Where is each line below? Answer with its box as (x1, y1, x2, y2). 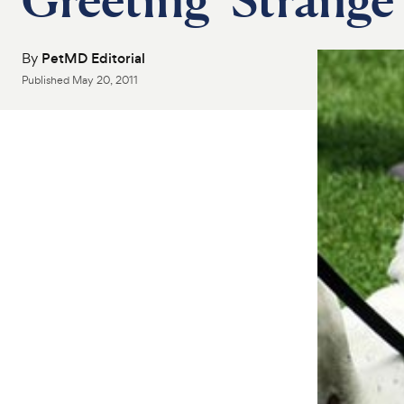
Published (22, 73, 72, 87)
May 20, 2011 (72, 73, 138, 87)
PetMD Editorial (41, 49, 145, 68)
